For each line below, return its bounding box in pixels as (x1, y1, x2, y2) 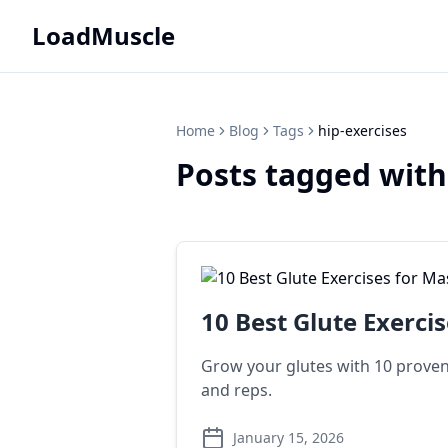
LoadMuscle (32, 19, 175, 52)
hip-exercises (318, 121, 407, 140)
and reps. (201, 379, 272, 401)
